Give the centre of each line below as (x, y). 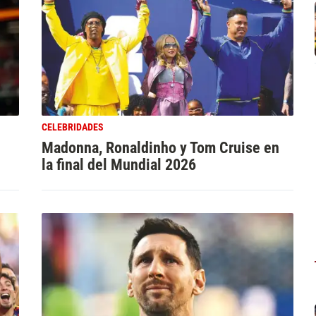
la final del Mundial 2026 (119, 164)
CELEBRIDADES (72, 127)
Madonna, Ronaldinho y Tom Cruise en (160, 147)
